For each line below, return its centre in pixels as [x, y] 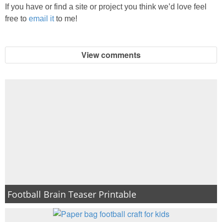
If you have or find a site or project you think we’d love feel [106, 6]
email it [41, 18]
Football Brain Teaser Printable [72, 194]
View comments [111, 55]
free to [17, 18]
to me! [67, 18]
